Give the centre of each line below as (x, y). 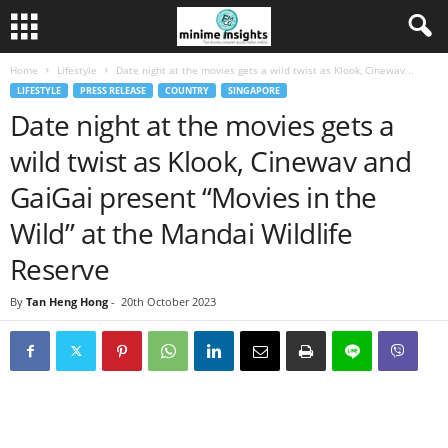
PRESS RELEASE (113, 90)
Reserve (60, 269)
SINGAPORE (254, 90)
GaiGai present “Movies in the (193, 197)
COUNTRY (187, 90)
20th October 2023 (168, 301)
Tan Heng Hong (67, 301)
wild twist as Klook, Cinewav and (211, 161)
